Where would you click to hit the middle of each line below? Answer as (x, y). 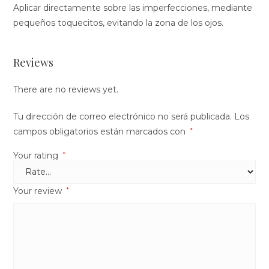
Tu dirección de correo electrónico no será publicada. (123, 116)
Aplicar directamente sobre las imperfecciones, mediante (133, 8)
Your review (39, 191)
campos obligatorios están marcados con (101, 131)
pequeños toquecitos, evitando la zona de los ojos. (119, 23)
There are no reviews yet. (66, 89)
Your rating (37, 156)
